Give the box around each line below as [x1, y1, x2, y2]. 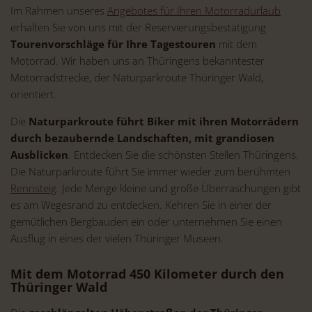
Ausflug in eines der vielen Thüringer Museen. [10, 231, 224, 246]
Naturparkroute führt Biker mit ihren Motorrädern [29, 114, 299, 129]
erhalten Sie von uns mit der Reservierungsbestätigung [10, 20, 266, 35]
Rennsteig [10, 181, 56, 196]
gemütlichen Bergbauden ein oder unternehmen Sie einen [10, 214, 282, 229]
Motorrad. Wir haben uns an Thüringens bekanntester [10, 54, 265, 68]
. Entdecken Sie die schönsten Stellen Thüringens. [68, 148, 299, 162]
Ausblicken [10, 148, 68, 162]
